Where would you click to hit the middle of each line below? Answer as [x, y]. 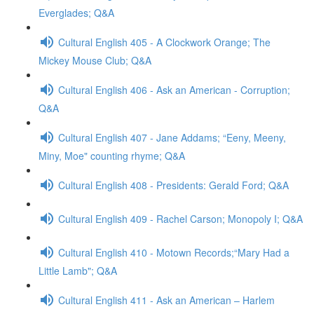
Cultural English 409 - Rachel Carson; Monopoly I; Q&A [180, 218]
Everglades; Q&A [76, 13]
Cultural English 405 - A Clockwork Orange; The [164, 42]
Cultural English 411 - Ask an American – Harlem [166, 300]
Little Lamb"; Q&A [78, 271]
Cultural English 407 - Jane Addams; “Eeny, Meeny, [172, 137]
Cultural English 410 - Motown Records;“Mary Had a [174, 252]
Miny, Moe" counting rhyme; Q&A [112, 156]
